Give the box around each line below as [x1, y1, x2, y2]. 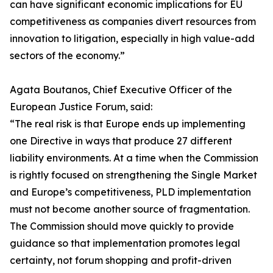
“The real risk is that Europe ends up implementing [10, 118, 246, 130]
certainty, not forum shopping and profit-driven [10, 254, 232, 267]
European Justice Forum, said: [10, 101, 152, 113]
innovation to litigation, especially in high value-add [10, 32, 255, 45]
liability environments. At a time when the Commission [10, 152, 258, 165]
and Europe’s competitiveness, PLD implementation [10, 186, 251, 199]
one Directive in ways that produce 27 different [10, 135, 232, 147]
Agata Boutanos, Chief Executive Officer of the [10, 83, 232, 96]
